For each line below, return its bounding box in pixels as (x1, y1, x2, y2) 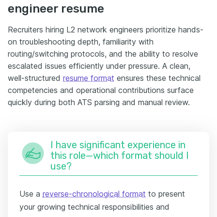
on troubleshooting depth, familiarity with (8, 36, 154, 46)
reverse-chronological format (43, 188, 146, 199)
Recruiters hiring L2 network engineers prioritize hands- (8, 24, 203, 34)
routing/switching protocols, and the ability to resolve (8, 48, 198, 59)
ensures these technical (114, 73, 201, 83)
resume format (63, 73, 114, 83)
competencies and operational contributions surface (8, 85, 194, 95)
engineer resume (8, 1, 104, 15)
